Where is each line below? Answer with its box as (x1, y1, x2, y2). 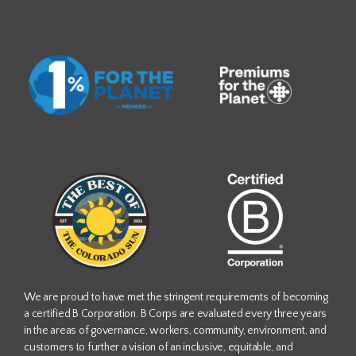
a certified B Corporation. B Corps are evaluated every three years (24, 307, 327, 320)
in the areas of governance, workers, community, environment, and (24, 323, 327, 337)
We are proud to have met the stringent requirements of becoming (24, 290, 328, 304)
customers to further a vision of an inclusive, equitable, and (24, 340, 293, 354)
